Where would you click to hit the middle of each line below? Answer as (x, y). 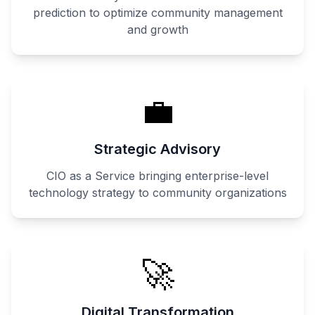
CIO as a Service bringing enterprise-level (157, 176)
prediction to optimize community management (157, 13)
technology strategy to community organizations (157, 193)
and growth (157, 30)
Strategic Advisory (157, 149)
